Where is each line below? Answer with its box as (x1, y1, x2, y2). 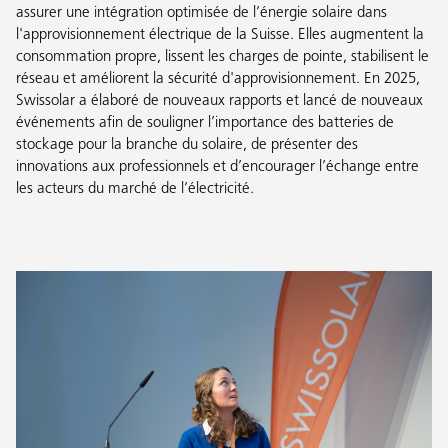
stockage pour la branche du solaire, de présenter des (16, 138, 358, 154)
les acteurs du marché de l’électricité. (16, 182, 254, 198)
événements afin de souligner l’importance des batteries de (16, 116, 394, 132)
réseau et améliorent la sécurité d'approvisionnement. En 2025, (16, 72, 420, 88)
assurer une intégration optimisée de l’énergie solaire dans (16, 6, 387, 22)
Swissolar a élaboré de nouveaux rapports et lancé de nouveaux (16, 94, 423, 110)
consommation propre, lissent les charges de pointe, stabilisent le (16, 50, 429, 66)
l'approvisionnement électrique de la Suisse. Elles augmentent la (16, 28, 424, 44)
